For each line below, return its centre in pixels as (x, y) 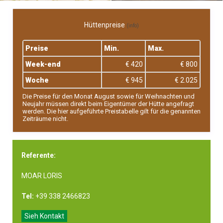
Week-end (43, 64)
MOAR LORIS (42, 176)
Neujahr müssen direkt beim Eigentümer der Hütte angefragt (108, 104)
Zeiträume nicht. (45, 119)
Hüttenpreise (105, 25)
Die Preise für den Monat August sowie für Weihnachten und (109, 96)
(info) (133, 26)
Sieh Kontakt (44, 216)
